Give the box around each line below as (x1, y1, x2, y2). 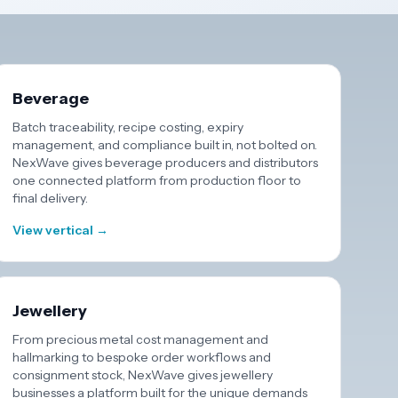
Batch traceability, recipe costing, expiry (12, 119, 244, 135)
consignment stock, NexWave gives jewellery (12, 367, 274, 383)
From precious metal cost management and (12, 331, 269, 347)
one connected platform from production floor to (12, 172, 302, 188)
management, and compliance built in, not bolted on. (12, 137, 318, 153)
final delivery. (12, 190, 89, 206)
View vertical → (12, 222, 109, 238)
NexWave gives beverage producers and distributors (12, 155, 319, 171)
